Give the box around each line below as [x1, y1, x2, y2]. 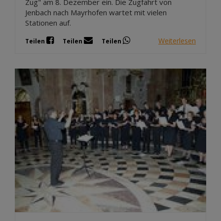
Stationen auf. [25, 18, 71, 28]
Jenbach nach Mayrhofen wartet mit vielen [25, 7, 167, 18]
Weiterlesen [158, 36, 196, 45]
